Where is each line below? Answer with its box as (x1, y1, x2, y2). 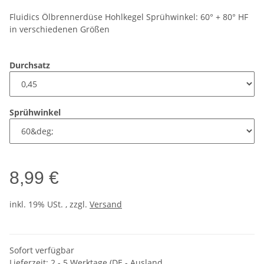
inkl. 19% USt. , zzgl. (9, 199, 90, 210)
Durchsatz (9, 60, 52, 71)
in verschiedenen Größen (9, 24, 110, 35)
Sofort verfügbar (9, 245, 74, 256)
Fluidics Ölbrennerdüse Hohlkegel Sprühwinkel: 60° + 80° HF (9, 11, 248, 23)
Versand (90, 199, 122, 210)
